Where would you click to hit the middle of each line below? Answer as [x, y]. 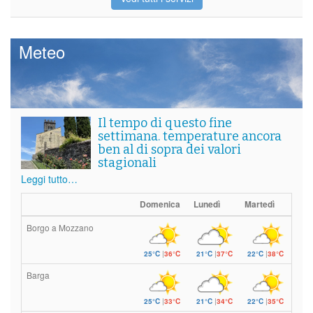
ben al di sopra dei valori [169, 150]
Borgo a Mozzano [60, 228]
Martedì [260, 204]
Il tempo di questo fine [165, 123]
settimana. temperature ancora [190, 137]
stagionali [127, 163]
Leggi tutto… [49, 179]
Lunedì [207, 204]
